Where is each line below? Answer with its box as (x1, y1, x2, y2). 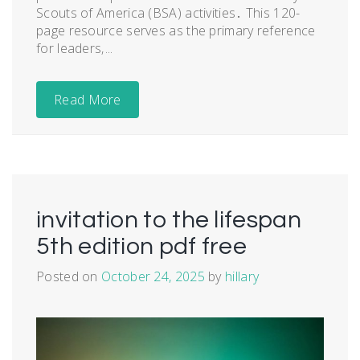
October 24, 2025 (101, 267, 205, 285)
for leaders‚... (36, 39, 113, 57)
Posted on (36, 267, 102, 285)
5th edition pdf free (36, 233, 247, 259)
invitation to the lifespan (36, 207, 301, 232)
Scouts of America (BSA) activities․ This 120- (36, 3, 301, 22)
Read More (54, 90, 121, 108)
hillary (225, 267, 260, 285)
